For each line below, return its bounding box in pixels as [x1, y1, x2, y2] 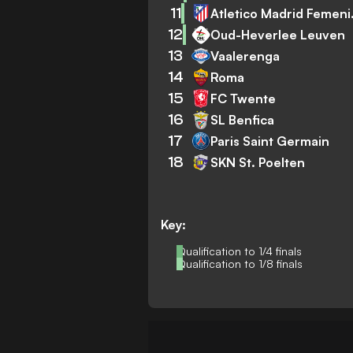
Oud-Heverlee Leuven [210, 26, 346, 43]
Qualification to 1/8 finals [176, 257, 303, 270]
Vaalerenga [210, 47, 281, 64]
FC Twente [210, 90, 277, 106]
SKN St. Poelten [210, 154, 306, 170]
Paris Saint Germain [210, 132, 330, 149]
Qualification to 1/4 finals [176, 244, 303, 258]
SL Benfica [210, 111, 275, 128]
